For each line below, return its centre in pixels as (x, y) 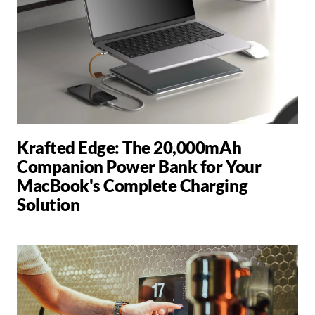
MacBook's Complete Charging (133, 185)
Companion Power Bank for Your (139, 166)
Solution (49, 204)
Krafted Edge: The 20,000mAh (129, 147)
